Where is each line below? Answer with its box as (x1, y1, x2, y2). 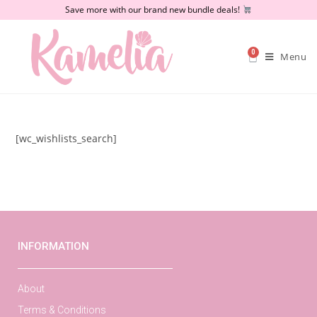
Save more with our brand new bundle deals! (65, 4, 243, 16)
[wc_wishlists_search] (16, 132, 117, 146)
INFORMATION (18, 240, 89, 253)
